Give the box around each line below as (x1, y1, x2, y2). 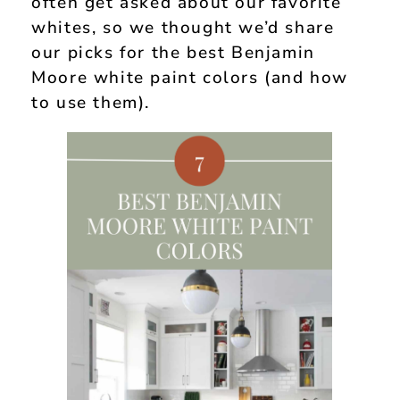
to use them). (31, 90, 151, 114)
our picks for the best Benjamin (31, 40, 315, 64)
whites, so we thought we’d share (31, 15, 335, 39)
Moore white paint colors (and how (31, 65, 349, 89)
